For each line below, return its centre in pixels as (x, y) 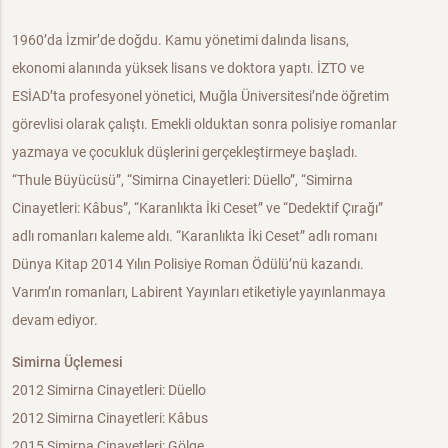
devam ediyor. (54, 319)
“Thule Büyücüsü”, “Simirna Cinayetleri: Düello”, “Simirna (182, 179)
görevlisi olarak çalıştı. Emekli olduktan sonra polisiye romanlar (204, 123)
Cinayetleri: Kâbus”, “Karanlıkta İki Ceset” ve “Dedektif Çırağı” (197, 207)
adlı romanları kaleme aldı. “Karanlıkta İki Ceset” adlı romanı (194, 235)
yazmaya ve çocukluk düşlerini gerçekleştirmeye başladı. (184, 151)
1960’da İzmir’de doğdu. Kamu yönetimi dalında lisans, (180, 39)
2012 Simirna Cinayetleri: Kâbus (109, 417)
